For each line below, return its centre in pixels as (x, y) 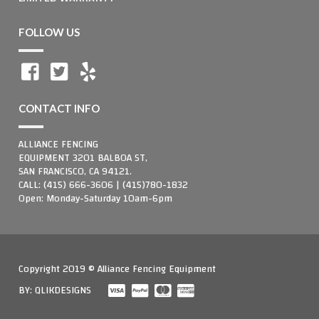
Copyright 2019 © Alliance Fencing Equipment (117, 270)
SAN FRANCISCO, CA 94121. (75, 172)
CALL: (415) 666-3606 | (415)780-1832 (103, 185)
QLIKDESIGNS (63, 291)
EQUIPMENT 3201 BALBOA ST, (83, 158)
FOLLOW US (49, 32)
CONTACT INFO (59, 109)
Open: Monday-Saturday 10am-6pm (95, 199)
